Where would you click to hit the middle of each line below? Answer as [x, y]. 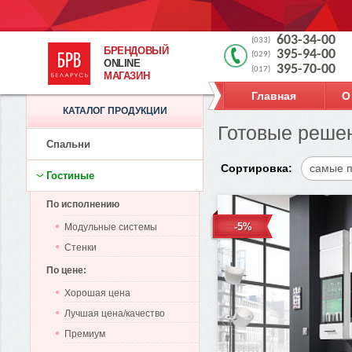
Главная [274, 96]
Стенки [81, 247]
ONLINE [122, 63]
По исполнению [83, 204]
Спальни [68, 144]
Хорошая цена [97, 293]
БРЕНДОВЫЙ [136, 51]
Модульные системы [111, 227]
